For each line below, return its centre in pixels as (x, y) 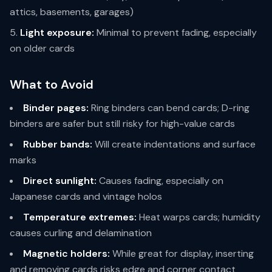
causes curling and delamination (81, 233)
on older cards (42, 48)
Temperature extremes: (80, 217)
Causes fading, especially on (160, 181)
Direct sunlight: (60, 181)
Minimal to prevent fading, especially (175, 32)
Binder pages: (56, 108)
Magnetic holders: (66, 253)
